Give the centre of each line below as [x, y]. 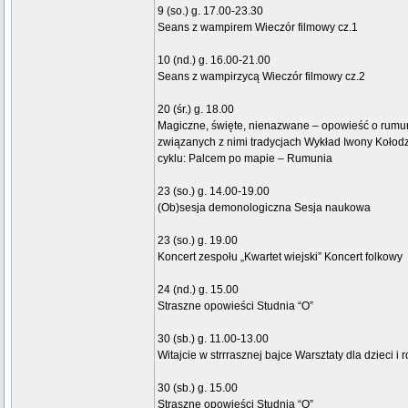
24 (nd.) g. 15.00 [198, 290]
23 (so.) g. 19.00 [198, 240]
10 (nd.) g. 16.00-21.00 [214, 60]
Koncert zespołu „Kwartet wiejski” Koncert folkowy [280, 257]
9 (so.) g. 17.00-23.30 [210, 11]
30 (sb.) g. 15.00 [198, 388]
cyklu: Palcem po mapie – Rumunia [245, 158]
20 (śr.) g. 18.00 [196, 109]
